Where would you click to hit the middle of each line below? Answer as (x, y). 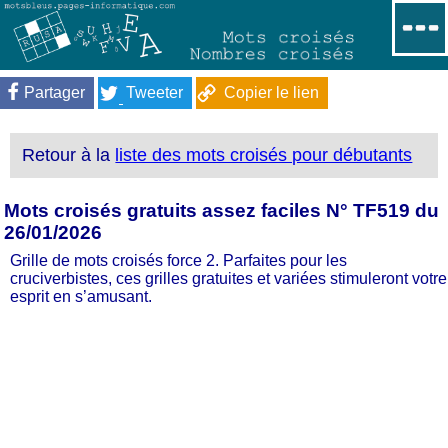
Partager (54, 92)
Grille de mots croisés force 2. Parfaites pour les (178, 260)
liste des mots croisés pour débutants (264, 155)
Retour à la (69, 155)
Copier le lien (271, 92)
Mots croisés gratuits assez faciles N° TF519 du (221, 210)
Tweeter (154, 92)
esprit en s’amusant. (81, 296)
